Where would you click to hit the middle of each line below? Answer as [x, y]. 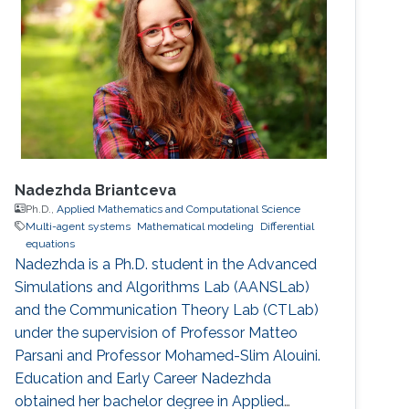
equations [51, 243]
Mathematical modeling [196, 226]
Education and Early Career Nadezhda [143, 378]
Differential [288, 226]
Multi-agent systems [79, 226]
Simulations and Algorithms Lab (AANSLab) [163, 287]
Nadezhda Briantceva [96, 190]
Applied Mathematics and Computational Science [179, 209]
